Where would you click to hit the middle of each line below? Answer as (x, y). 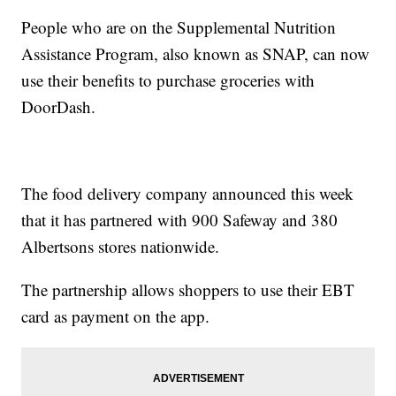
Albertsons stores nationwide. (123, 247)
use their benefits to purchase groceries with (168, 80)
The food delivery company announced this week (188, 194)
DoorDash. (61, 107)
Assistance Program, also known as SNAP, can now (196, 54)
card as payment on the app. (118, 316)
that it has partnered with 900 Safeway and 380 (180, 220)
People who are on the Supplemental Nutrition (179, 27)
